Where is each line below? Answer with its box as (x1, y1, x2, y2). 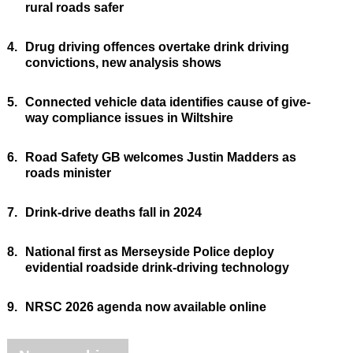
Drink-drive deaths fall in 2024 (24, 206, 202, 220)
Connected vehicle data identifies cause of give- (24, 95, 310, 110)
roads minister (24, 166, 111, 180)
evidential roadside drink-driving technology (24, 261, 289, 275)
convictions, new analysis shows (24, 56, 221, 70)
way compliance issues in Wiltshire (24, 111, 233, 125)
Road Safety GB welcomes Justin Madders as (24, 150, 296, 165)
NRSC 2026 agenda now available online (24, 300, 266, 314)
